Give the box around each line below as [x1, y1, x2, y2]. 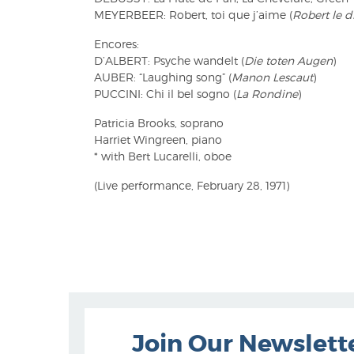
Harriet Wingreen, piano [94, 133, 222, 146]
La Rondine [236, 87, 298, 100]
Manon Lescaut [232, 70, 313, 84]
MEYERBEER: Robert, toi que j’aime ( [94, 8, 292, 21]
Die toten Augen [244, 54, 333, 67]
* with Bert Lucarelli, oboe [94, 149, 232, 163]
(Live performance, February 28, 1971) [94, 179, 289, 192]
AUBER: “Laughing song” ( [94, 70, 232, 84]
